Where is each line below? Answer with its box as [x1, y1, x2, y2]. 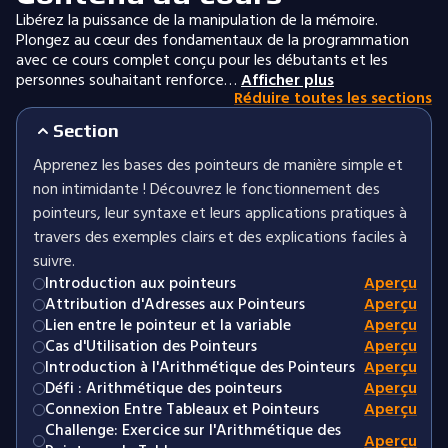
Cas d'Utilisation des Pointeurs [45, 333, 257, 359]
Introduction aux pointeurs [45, 270, 236, 296]
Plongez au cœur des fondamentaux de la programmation [16, 27, 409, 53]
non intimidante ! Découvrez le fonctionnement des [33, 176, 380, 202]
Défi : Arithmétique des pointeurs [45, 375, 282, 401]
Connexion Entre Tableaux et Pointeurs [45, 396, 319, 422]
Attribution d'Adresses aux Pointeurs [45, 291, 305, 317]
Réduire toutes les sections [234, 85, 432, 111]
